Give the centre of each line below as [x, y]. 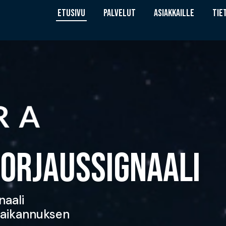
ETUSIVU [72, 13]
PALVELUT [120, 13]
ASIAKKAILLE [174, 13]
